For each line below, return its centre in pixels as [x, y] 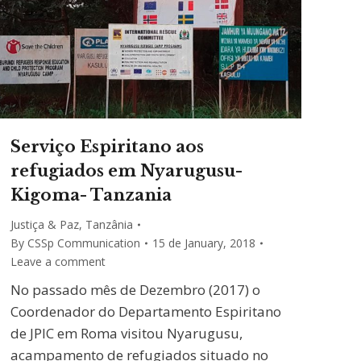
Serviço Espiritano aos [107, 147]
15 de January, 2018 [204, 243]
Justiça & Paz [45, 225]
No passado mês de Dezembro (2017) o [135, 290]
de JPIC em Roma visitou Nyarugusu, [127, 334]
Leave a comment [58, 262]
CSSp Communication [84, 243]
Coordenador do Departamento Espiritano [146, 312]
